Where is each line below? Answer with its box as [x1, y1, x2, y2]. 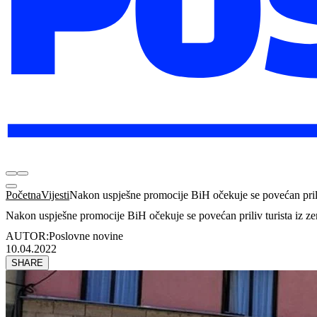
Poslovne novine [49, 229, 123, 242]
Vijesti [41, 189, 69, 202]
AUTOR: [6, 229, 49, 242]
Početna [6, 189, 41, 202]
